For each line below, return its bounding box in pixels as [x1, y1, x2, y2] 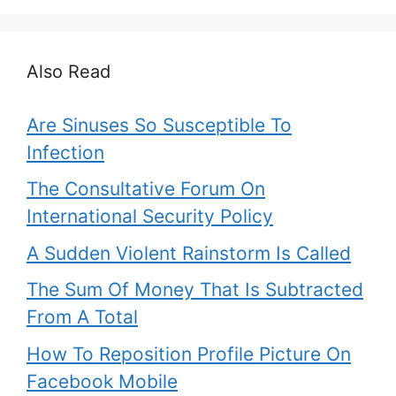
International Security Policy [27, 205, 273, 227]
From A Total [27, 306, 138, 328]
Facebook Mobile [27, 369, 178, 392]
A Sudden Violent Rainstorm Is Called [27, 241, 351, 264]
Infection [27, 141, 104, 164]
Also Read [27, 60, 110, 82]
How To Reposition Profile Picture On [27, 342, 351, 365]
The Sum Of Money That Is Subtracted [27, 278, 363, 301]
